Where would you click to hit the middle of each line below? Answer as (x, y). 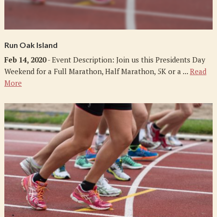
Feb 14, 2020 (25, 60)
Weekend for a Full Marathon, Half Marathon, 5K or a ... (97, 71)
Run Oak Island (31, 45)
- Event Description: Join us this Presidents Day (125, 60)
